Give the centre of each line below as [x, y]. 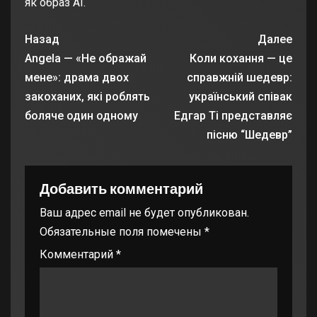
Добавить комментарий [121, 189]
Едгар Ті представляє [233, 116]
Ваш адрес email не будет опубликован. [144, 213]
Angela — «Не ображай [86, 59]
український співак [241, 97]
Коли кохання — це [241, 59]
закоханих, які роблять [87, 97]
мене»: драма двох [77, 78]
